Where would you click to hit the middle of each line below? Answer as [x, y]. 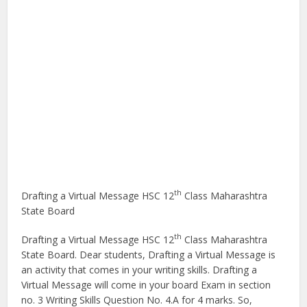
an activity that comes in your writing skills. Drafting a [139, 269]
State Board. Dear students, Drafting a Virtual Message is [149, 254]
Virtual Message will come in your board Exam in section [146, 284]
